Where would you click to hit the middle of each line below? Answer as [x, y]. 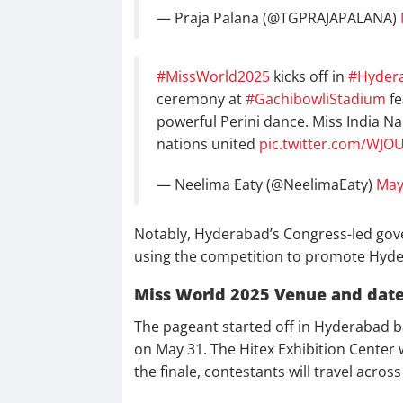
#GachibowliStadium [315, 99]
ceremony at [201, 99]
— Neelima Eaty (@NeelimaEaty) [266, 184]
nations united [207, 143]
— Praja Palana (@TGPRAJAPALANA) [278, 18]
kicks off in [309, 76]
